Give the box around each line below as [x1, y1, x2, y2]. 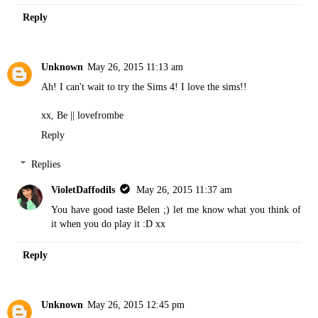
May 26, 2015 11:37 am [136, 184, 233, 196]
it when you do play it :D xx [51, 218, 166, 230]
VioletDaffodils [51, 184, 116, 196]
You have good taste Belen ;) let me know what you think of [51, 204, 301, 216]
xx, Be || [41, 109, 77, 121]
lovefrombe [77, 109, 124, 121]
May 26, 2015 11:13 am [87, 60, 183, 72]
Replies [31, 158, 61, 170]
